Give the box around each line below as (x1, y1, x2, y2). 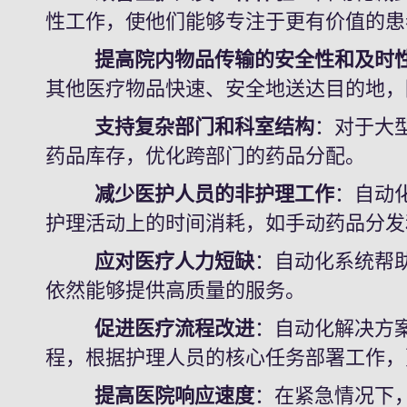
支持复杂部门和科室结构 (45, 115, 315, 138)
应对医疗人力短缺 (45, 250, 255, 273)
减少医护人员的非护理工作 (45, 183, 335, 205)
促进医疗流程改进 (45, 317, 255, 340)
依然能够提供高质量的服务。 (45, 279, 306, 302)
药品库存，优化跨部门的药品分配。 (45, 144, 366, 167)
